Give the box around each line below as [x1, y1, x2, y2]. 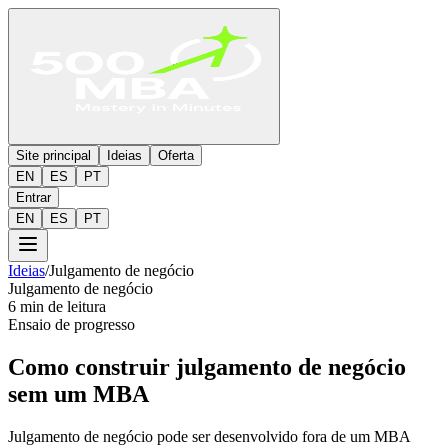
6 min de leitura [8, 298, 106, 315]
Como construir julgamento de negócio [8, 353, 406, 380]
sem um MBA [8, 380, 149, 407]
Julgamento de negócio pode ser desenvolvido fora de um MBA [8, 427, 410, 445]
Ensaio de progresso [8, 316, 135, 333]
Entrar [16, 190, 51, 205]
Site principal [16, 148, 91, 163]
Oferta [158, 148, 194, 163]
